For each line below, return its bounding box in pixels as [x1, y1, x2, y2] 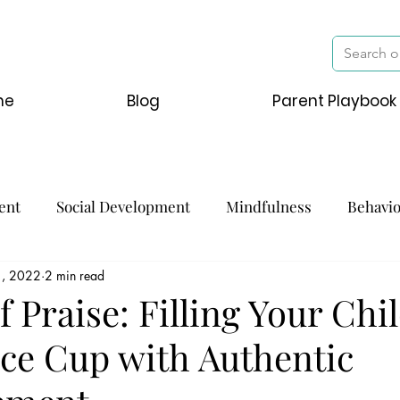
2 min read [45, 267, 104, 285]
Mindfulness [226, 196, 312, 217]
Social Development [56, 196, 190, 217]
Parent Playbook [271, 90, 396, 112]
